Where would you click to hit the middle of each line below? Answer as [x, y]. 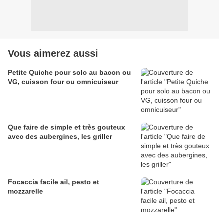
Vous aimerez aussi [53, 54]
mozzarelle [25, 191]
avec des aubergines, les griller [60, 137]
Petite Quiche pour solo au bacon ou [69, 73]
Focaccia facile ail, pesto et [54, 182]
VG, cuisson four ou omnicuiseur [63, 82]
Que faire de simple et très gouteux [66, 127]
